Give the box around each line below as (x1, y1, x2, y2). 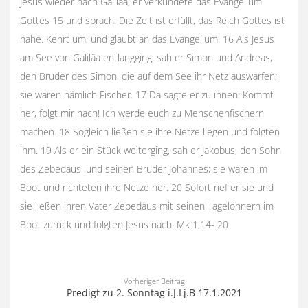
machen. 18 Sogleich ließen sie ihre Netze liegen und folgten (19, 124, 280, 138)
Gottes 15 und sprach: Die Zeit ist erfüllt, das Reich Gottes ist (19, 13, 285, 27)
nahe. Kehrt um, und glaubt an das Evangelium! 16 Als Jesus (19, 32, 274, 45)
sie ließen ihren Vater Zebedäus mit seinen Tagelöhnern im (19, 199, 274, 212)
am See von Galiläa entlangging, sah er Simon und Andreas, (19, 50, 272, 64)
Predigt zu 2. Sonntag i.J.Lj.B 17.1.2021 (66, 286, 242, 300)
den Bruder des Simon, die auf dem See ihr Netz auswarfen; (19, 69, 277, 82)
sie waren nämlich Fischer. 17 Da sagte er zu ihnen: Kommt (19, 87, 274, 101)
